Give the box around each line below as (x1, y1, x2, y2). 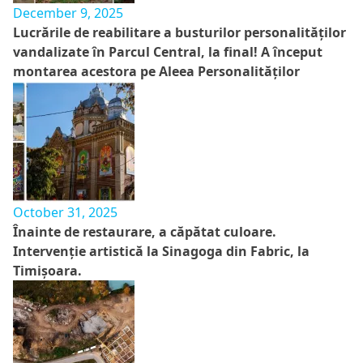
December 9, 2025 (13, 4, 123, 23)
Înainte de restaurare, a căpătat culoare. (13, 223, 276, 241)
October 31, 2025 (13, 203, 117, 222)
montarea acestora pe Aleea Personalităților (13, 62, 300, 81)
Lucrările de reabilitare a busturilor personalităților (13, 23, 346, 42)
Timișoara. (13, 262, 82, 280)
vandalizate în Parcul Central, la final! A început (13, 43, 322, 62)
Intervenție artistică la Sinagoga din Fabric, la (13, 242, 310, 261)
